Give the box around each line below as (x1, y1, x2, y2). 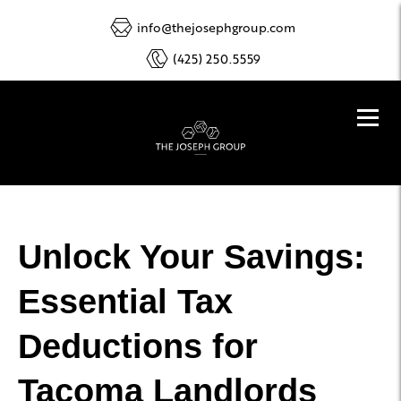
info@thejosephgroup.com (137, 19, 295, 35)
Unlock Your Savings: (18, 238, 365, 277)
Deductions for (18, 328, 258, 366)
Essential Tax (18, 283, 233, 321)
